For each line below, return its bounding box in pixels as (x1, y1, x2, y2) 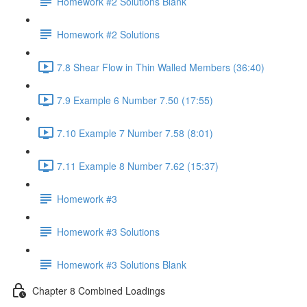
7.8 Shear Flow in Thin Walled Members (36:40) (57, 60, 265, 74)
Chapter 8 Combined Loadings (32, 283, 165, 297)
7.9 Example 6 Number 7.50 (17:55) (57, 93, 213, 107)
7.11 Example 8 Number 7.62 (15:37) (57, 158, 219, 173)
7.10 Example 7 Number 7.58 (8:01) (57, 125, 213, 140)
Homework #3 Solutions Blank (57, 257, 186, 271)
